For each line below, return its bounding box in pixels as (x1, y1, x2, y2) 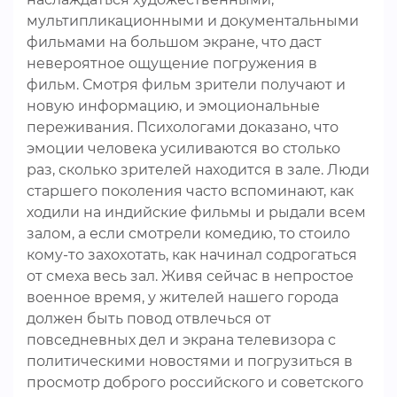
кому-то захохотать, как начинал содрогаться (27, 246, 357, 263)
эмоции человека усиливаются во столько (27, 140, 340, 157)
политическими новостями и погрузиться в (27, 353, 353, 370)
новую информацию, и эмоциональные (27, 97, 320, 114)
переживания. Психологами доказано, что (27, 119, 339, 136)
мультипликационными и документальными (27, 12, 359, 29)
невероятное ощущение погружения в (27, 55, 317, 72)
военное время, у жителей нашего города (27, 289, 339, 306)
